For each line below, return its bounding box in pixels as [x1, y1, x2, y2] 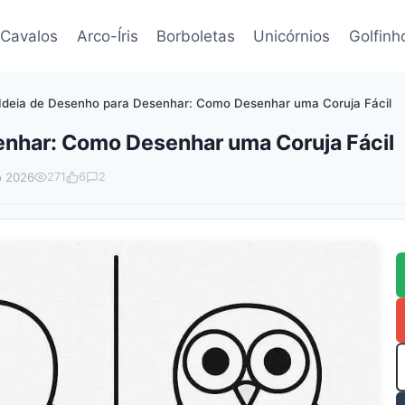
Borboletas [156, 26, 235, 45]
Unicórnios [253, 26, 331, 45]
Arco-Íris [76, 26, 138, 45]
